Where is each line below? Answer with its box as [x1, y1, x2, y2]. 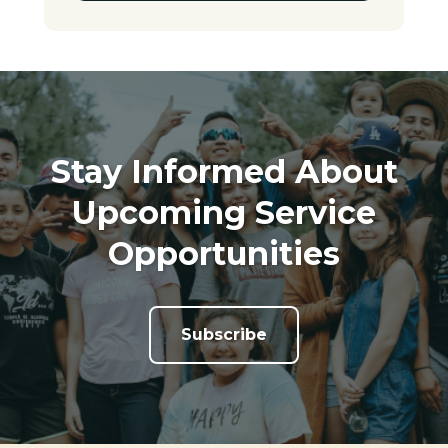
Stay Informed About [50, 152, 398, 192]
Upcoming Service [72, 193, 376, 233]
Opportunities [108, 234, 340, 274]
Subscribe [181, 325, 267, 345]
